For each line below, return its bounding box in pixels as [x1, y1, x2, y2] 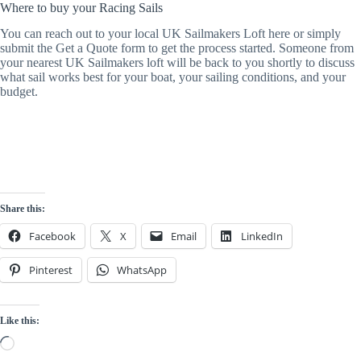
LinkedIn [241, 229, 283, 244]
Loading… [14, 335, 69, 350]
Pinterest [29, 263, 73, 278]
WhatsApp [117, 263, 167, 278]
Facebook [29, 229, 76, 244]
